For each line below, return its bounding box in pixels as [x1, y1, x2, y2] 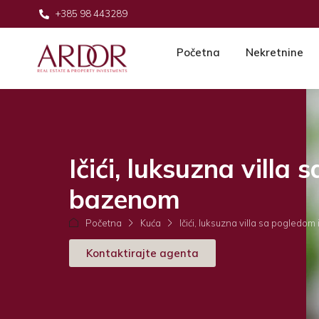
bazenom [69, 183, 180, 216]
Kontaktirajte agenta [86, 246, 199, 261]
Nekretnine [245, 46, 303, 59]
